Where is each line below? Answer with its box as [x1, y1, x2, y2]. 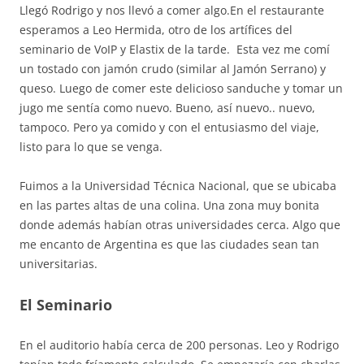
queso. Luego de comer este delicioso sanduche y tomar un [19, 80, 343, 96]
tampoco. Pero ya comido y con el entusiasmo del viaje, [19, 119, 319, 135]
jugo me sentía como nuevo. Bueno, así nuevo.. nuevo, [19, 100, 315, 115]
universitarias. [19, 256, 97, 271]
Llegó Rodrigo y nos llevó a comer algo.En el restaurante [19, 2, 324, 18]
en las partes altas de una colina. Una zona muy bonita [19, 197, 319, 213]
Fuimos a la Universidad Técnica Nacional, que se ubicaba [19, 178, 336, 193]
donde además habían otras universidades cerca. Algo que [19, 217, 340, 232]
